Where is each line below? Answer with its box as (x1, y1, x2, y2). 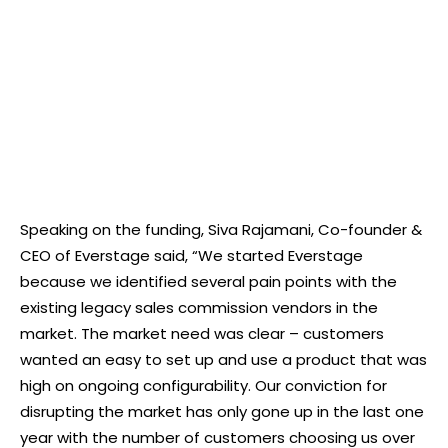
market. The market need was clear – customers (20, 322, 384, 344)
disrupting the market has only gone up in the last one (20, 400, 424, 422)
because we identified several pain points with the (20, 270, 397, 292)
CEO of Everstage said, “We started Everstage (20, 244, 363, 266)
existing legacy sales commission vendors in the (20, 296, 378, 318)
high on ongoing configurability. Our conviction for (20, 374, 387, 396)
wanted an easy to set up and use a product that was (20, 348, 427, 370)
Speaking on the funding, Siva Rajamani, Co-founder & (20, 218, 422, 240)
